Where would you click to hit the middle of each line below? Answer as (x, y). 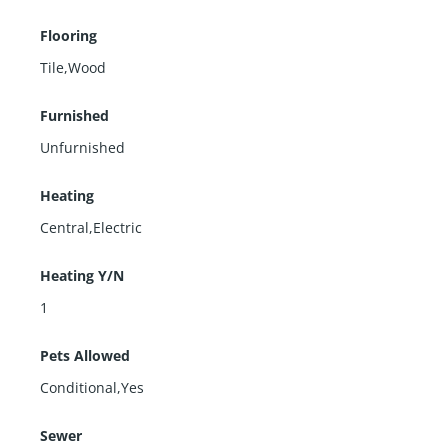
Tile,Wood (73, 67)
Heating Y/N (82, 275)
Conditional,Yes (92, 387)
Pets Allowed (85, 355)
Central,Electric (91, 227)
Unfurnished (82, 147)
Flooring (68, 35)
